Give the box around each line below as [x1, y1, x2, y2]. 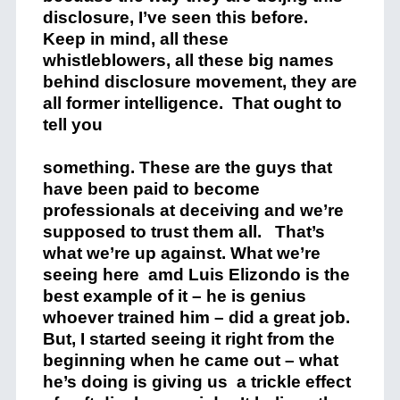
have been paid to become [42, 179, 260, 198]
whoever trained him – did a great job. [42, 308, 350, 327]
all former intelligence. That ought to [42, 94, 342, 112]
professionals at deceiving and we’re [42, 201, 344, 220]
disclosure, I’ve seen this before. [42, 8, 312, 27]
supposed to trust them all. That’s [42, 222, 325, 241]
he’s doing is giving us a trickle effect [42, 372, 351, 391]
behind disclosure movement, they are [42, 72, 357, 91]
